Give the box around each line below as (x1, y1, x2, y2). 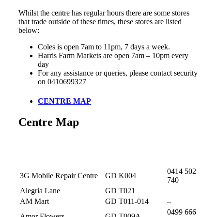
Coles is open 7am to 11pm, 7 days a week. (38, 43, 170, 51)
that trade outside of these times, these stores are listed (18, 17, 182, 26)
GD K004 (105, 171, 136, 180)
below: (18, 26, 39, 35)
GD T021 (105, 186, 135, 195)
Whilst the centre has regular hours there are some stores (18, 9, 189, 17)
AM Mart (20, 197, 49, 205)
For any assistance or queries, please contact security (38, 69, 198, 77)
